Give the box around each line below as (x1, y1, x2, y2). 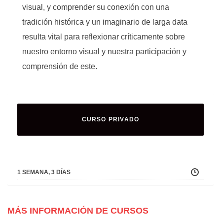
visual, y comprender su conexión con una (22, 3, 169, 11)
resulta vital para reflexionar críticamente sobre (22, 33, 185, 41)
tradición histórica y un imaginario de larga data (22, 18, 187, 26)
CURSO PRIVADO (81, 116, 140, 123)
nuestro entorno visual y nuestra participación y (22, 47, 186, 56)
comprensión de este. (22, 62, 97, 71)
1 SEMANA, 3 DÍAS (17, 169, 71, 176)
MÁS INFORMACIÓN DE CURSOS (7, 206, 148, 216)
